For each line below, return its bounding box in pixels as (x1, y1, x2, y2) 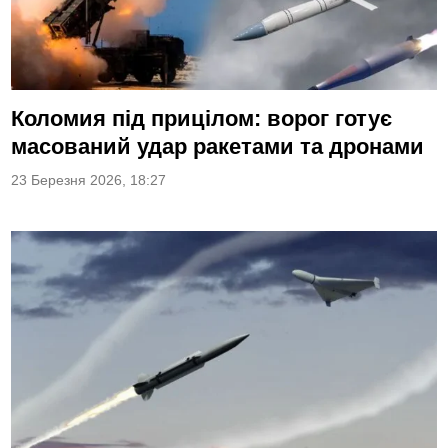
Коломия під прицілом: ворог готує (11, 106, 393, 131)
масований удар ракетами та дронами (11, 134, 425, 159)
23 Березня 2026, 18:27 (11, 173, 167, 188)
